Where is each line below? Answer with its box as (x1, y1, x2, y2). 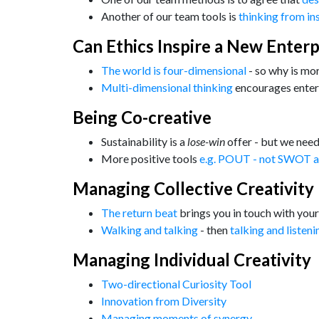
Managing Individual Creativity (73, 249, 311, 270)
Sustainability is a (101, 135, 187, 148)
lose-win (187, 135, 225, 148)
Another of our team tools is (101, 9, 239, 23)
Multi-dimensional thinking (101, 80, 233, 94)
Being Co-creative (73, 107, 211, 127)
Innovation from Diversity (101, 294, 226, 308)
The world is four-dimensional (101, 63, 246, 77)
